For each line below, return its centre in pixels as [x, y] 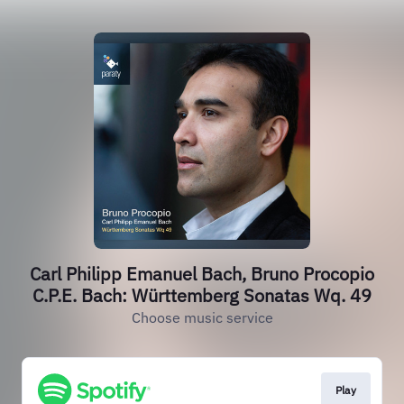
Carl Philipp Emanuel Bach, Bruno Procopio [202, 274]
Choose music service [202, 317]
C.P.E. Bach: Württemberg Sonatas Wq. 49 [202, 295]
